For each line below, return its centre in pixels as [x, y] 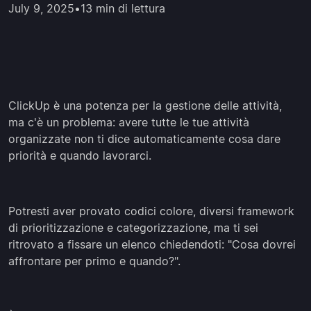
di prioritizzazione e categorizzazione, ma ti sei [133, 228]
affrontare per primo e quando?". [94, 261]
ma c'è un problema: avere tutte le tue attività [129, 122]
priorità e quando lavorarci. [80, 155]
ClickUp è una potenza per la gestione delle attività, [145, 106]
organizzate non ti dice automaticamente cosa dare [144, 139]
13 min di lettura [123, 8]
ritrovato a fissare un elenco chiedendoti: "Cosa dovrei [152, 244]
